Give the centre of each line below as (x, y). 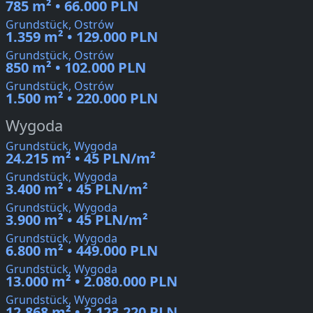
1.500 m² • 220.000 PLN (82, 99)
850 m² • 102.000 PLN (76, 68)
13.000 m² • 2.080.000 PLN (92, 282)
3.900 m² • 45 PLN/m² (77, 220)
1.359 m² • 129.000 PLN (82, 37)
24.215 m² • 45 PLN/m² (81, 159)
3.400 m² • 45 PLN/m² (77, 189)
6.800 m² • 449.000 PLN (82, 251)
